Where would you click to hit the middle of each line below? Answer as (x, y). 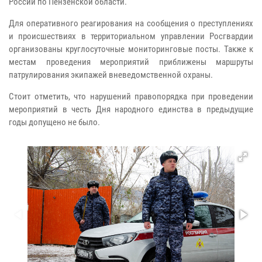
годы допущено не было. (54, 122)
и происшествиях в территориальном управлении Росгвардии (131, 36)
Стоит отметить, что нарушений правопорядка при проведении (131, 96)
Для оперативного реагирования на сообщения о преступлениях (131, 23)
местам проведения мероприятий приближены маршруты (131, 62)
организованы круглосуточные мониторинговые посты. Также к (131, 49)
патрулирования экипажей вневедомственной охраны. (111, 75)
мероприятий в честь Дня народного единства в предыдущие (131, 109)
